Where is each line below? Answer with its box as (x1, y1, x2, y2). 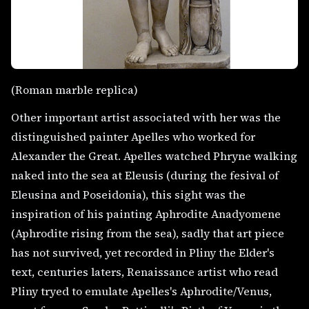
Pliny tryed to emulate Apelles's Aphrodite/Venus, (11, 283, 272, 299)
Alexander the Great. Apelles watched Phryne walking (11, 148, 297, 164)
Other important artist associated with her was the (11, 110, 281, 126)
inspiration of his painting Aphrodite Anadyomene (11, 206, 281, 222)
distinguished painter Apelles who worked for (11, 129, 255, 145)
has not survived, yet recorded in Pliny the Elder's (11, 245, 275, 261)
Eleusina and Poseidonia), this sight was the (11, 187, 246, 203)
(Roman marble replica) (11, 82, 138, 98)
